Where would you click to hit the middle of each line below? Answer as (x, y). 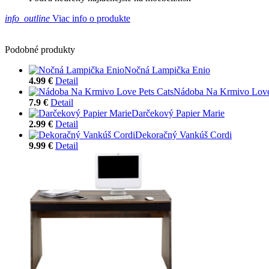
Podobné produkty (40, 49)
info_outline (27, 18)
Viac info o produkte (90, 18)
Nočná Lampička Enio (167, 70)
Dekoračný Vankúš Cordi (183, 134)
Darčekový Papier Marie (178, 113)
